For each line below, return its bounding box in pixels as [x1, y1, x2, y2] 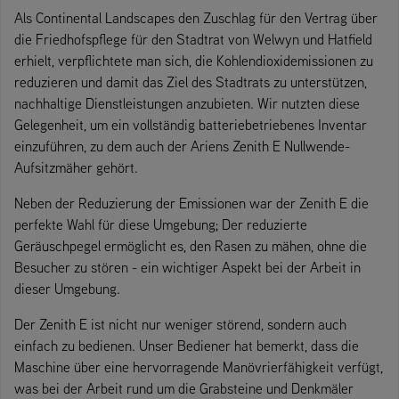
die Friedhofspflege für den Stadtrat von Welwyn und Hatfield [14, 30, 372, 49]
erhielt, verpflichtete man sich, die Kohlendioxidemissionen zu [14, 52, 373, 70]
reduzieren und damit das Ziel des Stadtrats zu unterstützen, [14, 73, 367, 92]
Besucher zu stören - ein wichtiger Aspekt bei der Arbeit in [14, 258, 361, 277]
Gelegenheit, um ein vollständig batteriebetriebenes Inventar [14, 116, 367, 134]
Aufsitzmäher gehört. [14, 159, 138, 177]
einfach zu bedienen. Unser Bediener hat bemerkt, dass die [14, 337, 359, 355]
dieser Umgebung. [14, 280, 120, 298]
